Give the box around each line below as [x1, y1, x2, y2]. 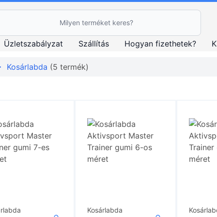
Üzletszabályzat [3, 39, 63, 48]
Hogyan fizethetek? [124, 39, 196, 48]
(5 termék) [50, 62, 89, 72]
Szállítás [78, 39, 109, 48]
